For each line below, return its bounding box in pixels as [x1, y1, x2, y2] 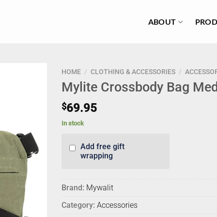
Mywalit [86, 183, 113, 193]
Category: [62, 201, 95, 210]
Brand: [62, 183, 84, 193]
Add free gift [80, 142, 124, 152]
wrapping [80, 151, 113, 161]
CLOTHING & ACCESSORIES [91, 68, 176, 76]
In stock [62, 120, 84, 127]
